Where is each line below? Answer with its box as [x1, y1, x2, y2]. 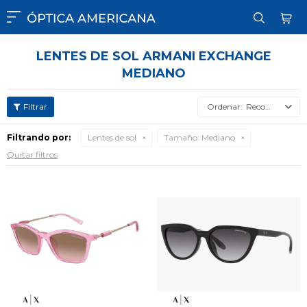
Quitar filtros [7, 149, 58, 160]
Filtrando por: [7, 132, 71, 143]
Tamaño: [164, 132, 199, 143]
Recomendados [246, 101, 265, 112]
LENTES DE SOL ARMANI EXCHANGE [36, 49, 271, 64]
